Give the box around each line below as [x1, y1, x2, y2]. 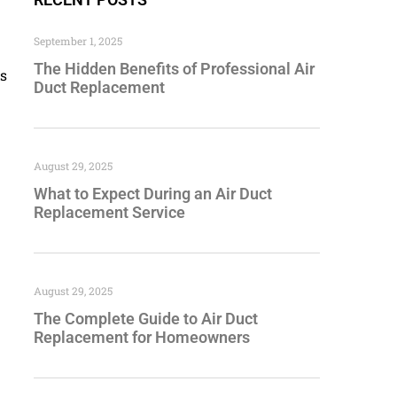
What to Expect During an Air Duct [34, 184, 272, 204]
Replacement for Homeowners [34, 328, 250, 347]
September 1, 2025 [34, 34, 122, 49]
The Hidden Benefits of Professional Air [34, 59, 315, 79]
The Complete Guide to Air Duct [34, 309, 258, 329]
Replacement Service [34, 203, 185, 222]
